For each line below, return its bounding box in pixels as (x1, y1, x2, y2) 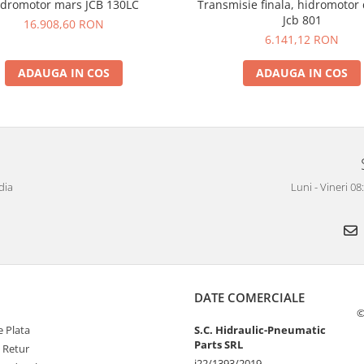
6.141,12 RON (265, 31, 339, 47)
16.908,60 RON (24, 15, 104, 32)
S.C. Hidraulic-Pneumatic (194, 322, 326, 337)
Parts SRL (194, 336, 243, 352)
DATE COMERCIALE (194, 288, 305, 305)
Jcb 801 (282, 11, 322, 28)
